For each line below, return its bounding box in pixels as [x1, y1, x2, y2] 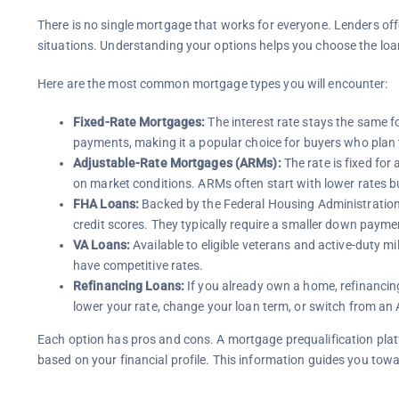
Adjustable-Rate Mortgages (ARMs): [72, 155, 281, 170]
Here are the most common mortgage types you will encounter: [37, 76, 388, 91]
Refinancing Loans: [72, 278, 184, 293]
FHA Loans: [72, 196, 140, 211]
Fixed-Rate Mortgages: [72, 114, 206, 129]
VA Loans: [72, 237, 130, 252]
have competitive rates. [72, 257, 204, 273]
